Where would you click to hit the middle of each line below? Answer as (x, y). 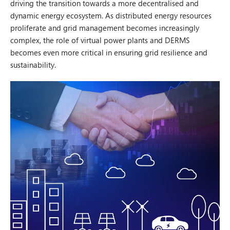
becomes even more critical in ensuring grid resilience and (109, 52)
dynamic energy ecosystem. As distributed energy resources (111, 15)
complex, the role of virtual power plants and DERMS (100, 40)
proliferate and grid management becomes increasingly (105, 28)
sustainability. (34, 65)
